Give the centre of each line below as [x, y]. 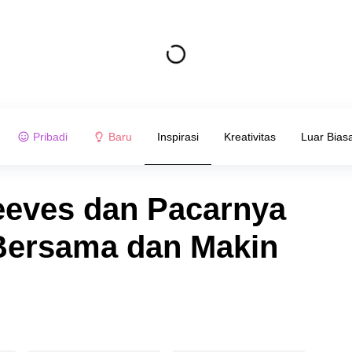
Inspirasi [178, 136]
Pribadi [50, 136]
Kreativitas [249, 136]
